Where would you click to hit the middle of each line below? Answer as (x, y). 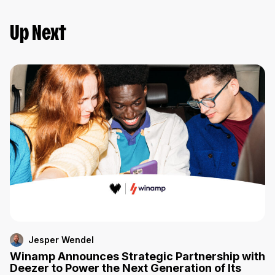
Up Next (38, 34)
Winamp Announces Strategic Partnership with (137, 257)
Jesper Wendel (61, 240)
